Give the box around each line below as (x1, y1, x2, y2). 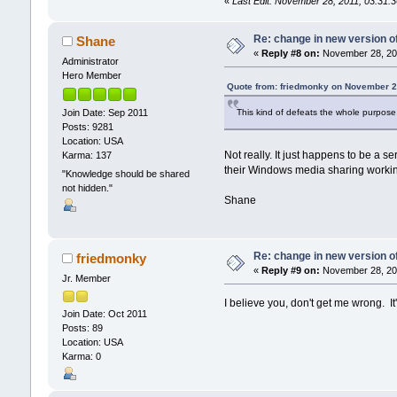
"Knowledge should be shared (61, 168, 190, 180)
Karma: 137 (61, 149, 112, 160)
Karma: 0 (61, 351, 101, 362)
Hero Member (61, 69, 121, 81)
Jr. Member (61, 272, 111, 284)
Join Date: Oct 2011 (61, 308, 147, 320)
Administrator (61, 55, 119, 66)
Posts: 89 (61, 323, 103, 334)
